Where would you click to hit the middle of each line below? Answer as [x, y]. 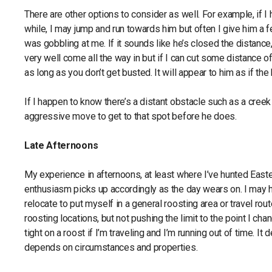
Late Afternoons [61, 145]
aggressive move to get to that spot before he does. [131, 116]
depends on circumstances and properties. [112, 247]
